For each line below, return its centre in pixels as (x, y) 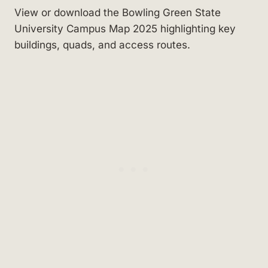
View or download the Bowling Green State (118, 12)
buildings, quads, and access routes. (102, 44)
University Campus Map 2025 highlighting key (125, 28)
